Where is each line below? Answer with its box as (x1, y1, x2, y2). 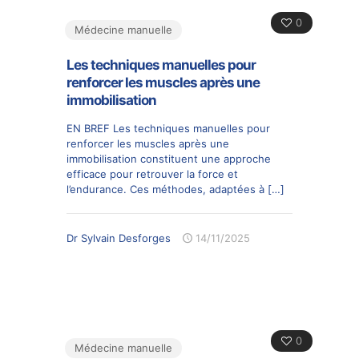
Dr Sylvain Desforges (67, 231, 171, 244)
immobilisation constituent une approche (67, 151, 271, 165)
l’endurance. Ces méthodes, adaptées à (67, 182, 264, 196)
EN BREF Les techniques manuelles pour (67, 121, 270, 135)
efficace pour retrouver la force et (67, 167, 238, 180)
